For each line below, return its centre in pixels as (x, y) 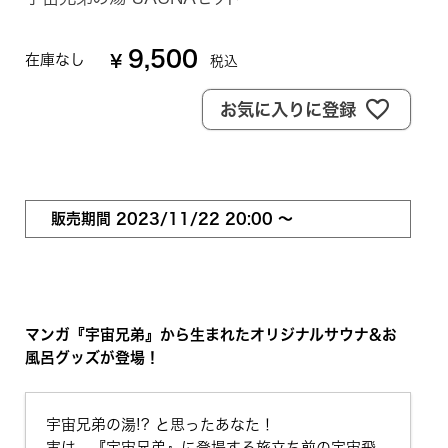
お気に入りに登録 (288, 109)
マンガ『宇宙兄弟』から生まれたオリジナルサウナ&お (210, 335)
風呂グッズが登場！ (92, 358)
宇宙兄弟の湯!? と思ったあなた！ (160, 425)
